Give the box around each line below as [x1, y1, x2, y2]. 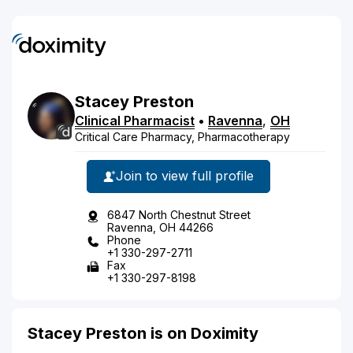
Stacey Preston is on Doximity [28, 323, 258, 343]
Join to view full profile [116, 168, 254, 184]
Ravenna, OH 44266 [107, 220, 214, 234]
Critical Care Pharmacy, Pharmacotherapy [75, 129, 290, 143]
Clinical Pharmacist [75, 112, 195, 128]
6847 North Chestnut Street [107, 207, 251, 221]
